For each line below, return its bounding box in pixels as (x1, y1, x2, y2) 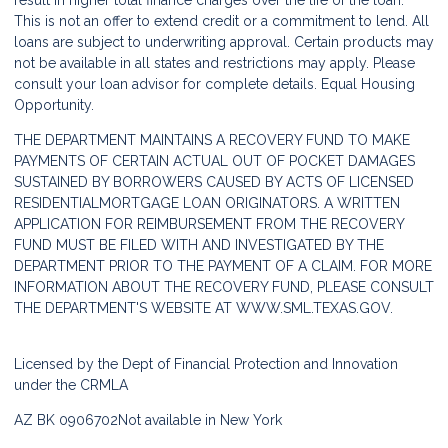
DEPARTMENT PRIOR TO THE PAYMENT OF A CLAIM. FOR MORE (14, 258, 432, 274)
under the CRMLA (14, 377, 128, 393)
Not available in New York (118, 412, 282, 428)
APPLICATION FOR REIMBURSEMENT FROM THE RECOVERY (14, 216, 404, 232)
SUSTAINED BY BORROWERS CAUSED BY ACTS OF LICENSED (14, 174, 414, 190)
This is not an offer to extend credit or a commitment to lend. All (14, 13, 429, 29)
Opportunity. (14, 97, 94, 113)
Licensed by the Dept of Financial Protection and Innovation (14, 356, 398, 372)
